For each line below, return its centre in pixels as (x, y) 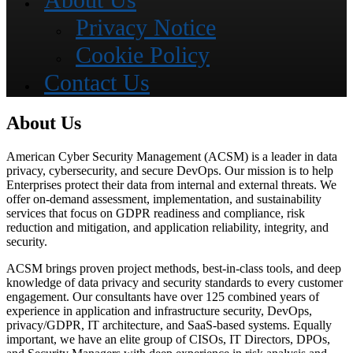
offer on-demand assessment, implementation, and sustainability (164, 199)
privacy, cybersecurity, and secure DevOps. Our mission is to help (170, 170)
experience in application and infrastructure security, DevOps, (159, 310)
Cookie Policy (143, 55)
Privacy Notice (146, 28)
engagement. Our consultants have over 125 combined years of (163, 296)
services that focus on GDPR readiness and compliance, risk (156, 213)
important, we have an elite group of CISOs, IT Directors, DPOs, (168, 339)
